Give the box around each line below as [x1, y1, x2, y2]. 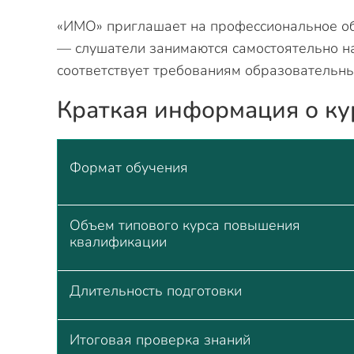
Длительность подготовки [70, 281, 242, 300]
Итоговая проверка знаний [70, 330, 250, 349]
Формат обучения [70, 158, 188, 177]
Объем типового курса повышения [70, 216, 300, 235]
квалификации [70, 232, 167, 251]
